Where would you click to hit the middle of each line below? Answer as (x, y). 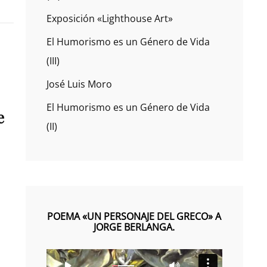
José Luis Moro (79, 84)
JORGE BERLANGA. (134, 227)
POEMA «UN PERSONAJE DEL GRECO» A (134, 216)
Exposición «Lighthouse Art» (109, 18)
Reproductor (74, 257)
